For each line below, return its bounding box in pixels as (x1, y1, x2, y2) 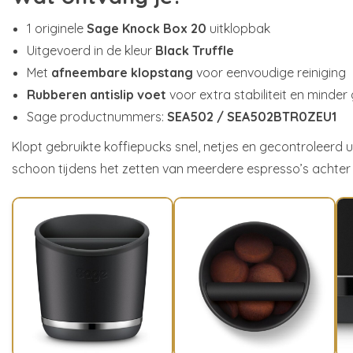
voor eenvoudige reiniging (193, 64, 347, 80)
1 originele (27, 20, 87, 36)
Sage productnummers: (27, 108, 168, 124)
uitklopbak (206, 20, 271, 36)
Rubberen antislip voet (27, 86, 167, 102)
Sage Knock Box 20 (87, 20, 207, 36)
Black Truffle (155, 42, 235, 58)
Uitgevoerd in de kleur (27, 42, 156, 58)
